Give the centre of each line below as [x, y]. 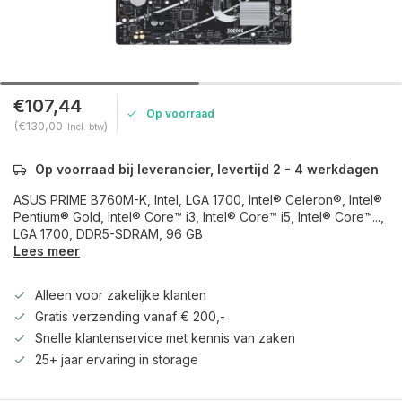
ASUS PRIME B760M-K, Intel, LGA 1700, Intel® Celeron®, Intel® [198, 200]
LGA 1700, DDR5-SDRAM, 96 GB [108, 234]
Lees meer [47, 251]
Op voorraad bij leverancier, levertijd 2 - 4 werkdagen [207, 169]
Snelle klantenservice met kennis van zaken [165, 338]
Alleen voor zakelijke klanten [121, 295]
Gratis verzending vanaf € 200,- [130, 316]
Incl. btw [86, 127]
